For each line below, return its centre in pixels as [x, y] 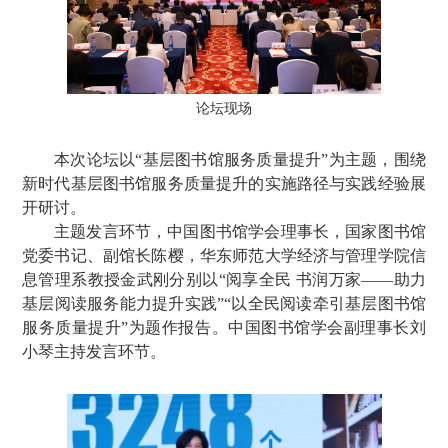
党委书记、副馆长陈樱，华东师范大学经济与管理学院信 [224, 255]
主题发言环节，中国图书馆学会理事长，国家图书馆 [240, 231]
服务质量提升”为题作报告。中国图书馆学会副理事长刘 [224, 327]
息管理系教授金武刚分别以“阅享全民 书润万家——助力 [224, 279]
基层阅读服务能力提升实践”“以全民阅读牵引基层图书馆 [224, 303]
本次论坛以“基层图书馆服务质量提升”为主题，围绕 [240, 159]
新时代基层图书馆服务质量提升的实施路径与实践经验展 [224, 183]
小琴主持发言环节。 [94, 351]
